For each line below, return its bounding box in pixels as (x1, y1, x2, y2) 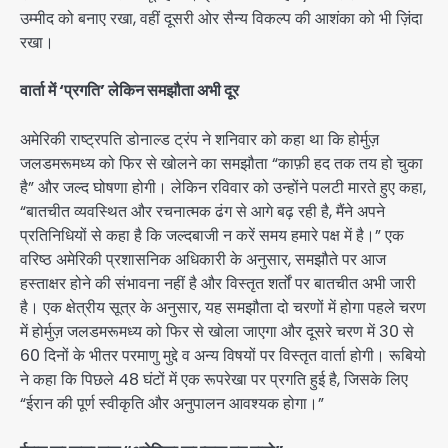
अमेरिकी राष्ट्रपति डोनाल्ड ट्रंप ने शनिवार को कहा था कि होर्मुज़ (20, 127, 379, 151)
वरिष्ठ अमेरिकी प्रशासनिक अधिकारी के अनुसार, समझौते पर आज (20, 247, 386, 271)
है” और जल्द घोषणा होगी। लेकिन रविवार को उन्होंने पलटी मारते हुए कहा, (20, 175, 426, 199)
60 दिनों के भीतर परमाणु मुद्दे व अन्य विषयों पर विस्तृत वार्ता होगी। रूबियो (20, 343, 426, 367)
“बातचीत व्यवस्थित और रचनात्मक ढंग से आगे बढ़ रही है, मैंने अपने (20, 199, 385, 223)
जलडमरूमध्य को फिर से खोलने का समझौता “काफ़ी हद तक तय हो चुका (20, 151, 423, 175)
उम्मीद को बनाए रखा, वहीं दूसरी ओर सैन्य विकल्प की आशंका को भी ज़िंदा (20, 7, 423, 31)
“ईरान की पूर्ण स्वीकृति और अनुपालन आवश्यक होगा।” (20, 391, 324, 415)
